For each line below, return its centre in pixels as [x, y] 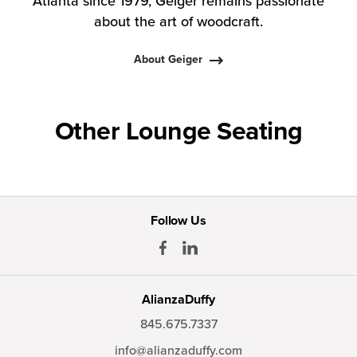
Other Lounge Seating [178, 131]
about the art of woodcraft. [178, 21]
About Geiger [168, 59]
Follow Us [178, 220]
